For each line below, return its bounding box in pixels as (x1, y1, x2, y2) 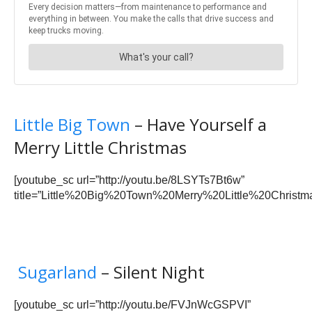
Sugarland (18, 260, 97, 284)
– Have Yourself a (130, 113, 267, 136)
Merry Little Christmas (14, 136, 187, 159)
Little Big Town (14, 113, 130, 136)
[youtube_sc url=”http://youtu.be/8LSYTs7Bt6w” (14, 174, 244, 187)
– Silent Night (97, 260, 205, 284)
